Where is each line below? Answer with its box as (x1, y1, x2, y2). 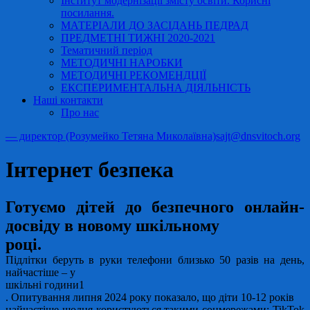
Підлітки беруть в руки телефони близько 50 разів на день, (6, 253, 304, 266)
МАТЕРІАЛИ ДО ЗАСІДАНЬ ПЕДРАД (61, 19, 248, 31)
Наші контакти (33, 94, 103, 106)
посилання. (61, 7, 114, 19)
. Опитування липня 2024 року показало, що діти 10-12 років (6, 291, 294, 303)
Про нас (61, 107, 99, 118)
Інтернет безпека (6, 157, 174, 183)
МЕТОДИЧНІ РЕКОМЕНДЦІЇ (61, 69, 206, 81)
